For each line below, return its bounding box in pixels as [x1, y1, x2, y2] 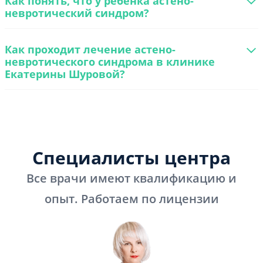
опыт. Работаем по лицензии [44, 191, 219, 207]
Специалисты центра [32, 146, 231, 170]
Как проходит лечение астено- [5, 42, 176, 57]
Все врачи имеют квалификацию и [26, 170, 237, 187]
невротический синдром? [5, 5, 149, 21]
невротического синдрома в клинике [5, 54, 215, 69]
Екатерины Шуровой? [5, 66, 125, 82]
